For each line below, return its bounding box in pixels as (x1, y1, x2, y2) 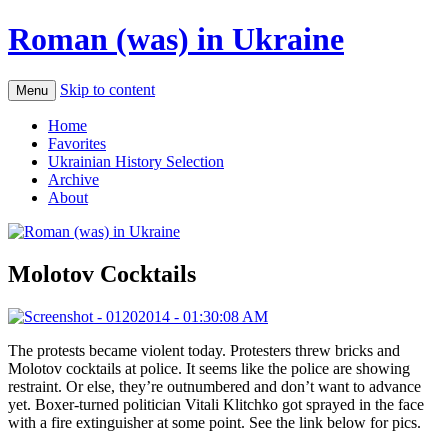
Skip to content (60, 80, 155, 98)
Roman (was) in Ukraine (8, 21, 344, 58)
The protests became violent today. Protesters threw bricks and (8, 341, 400, 359)
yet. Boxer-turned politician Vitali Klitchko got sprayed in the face (8, 395, 424, 413)
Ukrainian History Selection (48, 152, 224, 170)
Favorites (48, 134, 106, 152)
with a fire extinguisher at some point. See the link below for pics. (8, 413, 421, 431)
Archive (48, 170, 99, 188)
